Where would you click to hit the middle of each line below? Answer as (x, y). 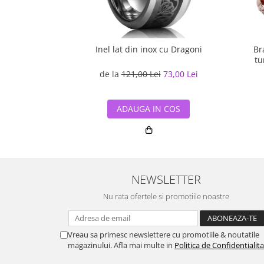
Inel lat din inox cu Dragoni (148, 49)
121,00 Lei (141, 74)
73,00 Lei (180, 74)
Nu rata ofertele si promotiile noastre (166, 196)
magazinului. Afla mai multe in (121, 245)
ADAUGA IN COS (148, 109)
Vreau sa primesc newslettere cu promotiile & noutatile (164, 235)
